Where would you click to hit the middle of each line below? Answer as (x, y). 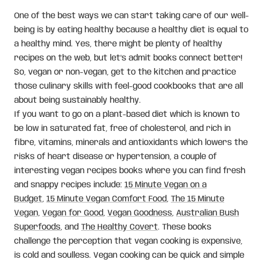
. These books (185, 227)
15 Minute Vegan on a (166, 185)
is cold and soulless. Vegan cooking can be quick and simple (129, 255)
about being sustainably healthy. (77, 100)
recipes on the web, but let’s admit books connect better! (128, 58)
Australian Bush (208, 213)
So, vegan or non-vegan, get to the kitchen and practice (125, 72)
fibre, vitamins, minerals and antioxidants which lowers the (131, 143)
